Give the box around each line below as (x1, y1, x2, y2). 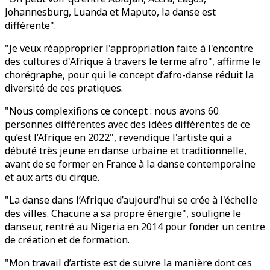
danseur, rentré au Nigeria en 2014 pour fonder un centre (5, 220, 265, 233)
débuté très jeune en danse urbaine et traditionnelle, (5, 144, 246, 157)
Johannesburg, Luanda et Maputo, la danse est (5, 5, 216, 19)
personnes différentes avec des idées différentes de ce (5, 118, 250, 131)
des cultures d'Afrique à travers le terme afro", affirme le (5, 55, 260, 68)
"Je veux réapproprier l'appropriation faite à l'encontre (5, 42, 253, 55)
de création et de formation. (5, 233, 130, 246)
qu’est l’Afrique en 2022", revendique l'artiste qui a (5, 131, 232, 144)
